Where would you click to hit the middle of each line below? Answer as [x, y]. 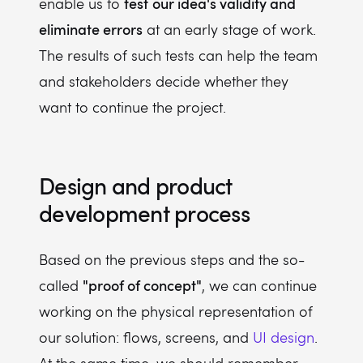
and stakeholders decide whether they [164, 81]
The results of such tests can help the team [178, 55]
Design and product [136, 186]
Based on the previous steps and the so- [172, 259]
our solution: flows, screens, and [146, 337]
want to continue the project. [132, 107]
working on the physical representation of [176, 311]
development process [144, 213]
